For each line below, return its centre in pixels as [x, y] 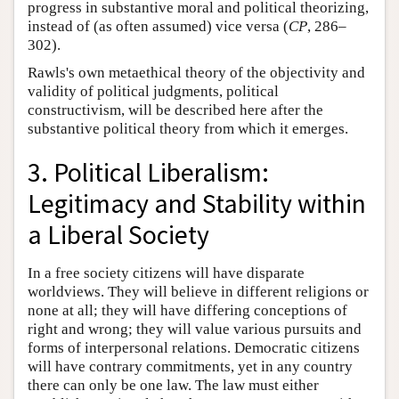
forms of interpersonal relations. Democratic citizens [194, 347]
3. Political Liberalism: [148, 173]
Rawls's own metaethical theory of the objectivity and [196, 73]
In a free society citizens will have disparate [166, 273]
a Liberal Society [118, 235]
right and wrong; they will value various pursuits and [195, 329]
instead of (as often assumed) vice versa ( [158, 27]
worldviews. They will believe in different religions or [198, 291]
